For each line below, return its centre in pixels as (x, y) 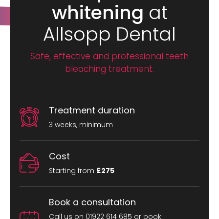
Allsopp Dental (109, 34)
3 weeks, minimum (81, 124)
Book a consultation (92, 202)
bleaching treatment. (109, 69)
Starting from (73, 170)
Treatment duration (92, 110)
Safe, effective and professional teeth (109, 56)
